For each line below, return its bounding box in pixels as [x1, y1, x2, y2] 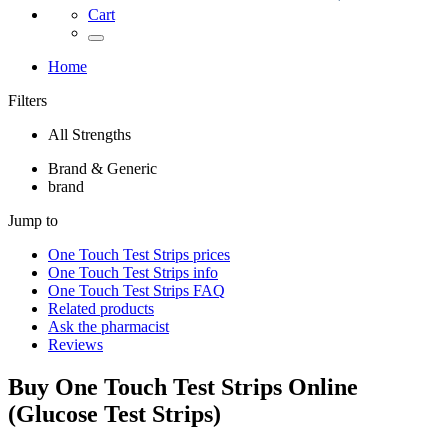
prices [189, 246, 230, 263]
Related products [48, 300, 154, 317]
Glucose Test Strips [16, 400, 213, 427]
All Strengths [48, 126, 131, 143]
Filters [8, 92, 47, 109]
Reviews [48, 336, 103, 353]
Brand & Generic [48, 160, 157, 177]
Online [282, 373, 358, 400]
